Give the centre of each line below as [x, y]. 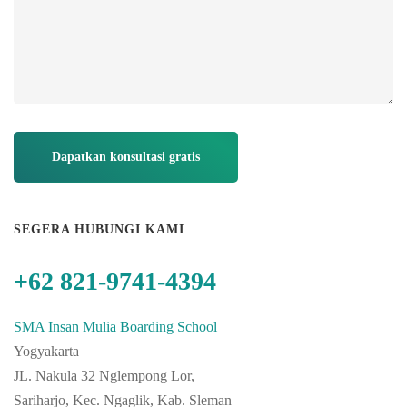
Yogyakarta [46, 351]
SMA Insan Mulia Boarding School [115, 327]
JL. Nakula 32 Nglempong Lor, [104, 376]
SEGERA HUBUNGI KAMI [99, 229]
